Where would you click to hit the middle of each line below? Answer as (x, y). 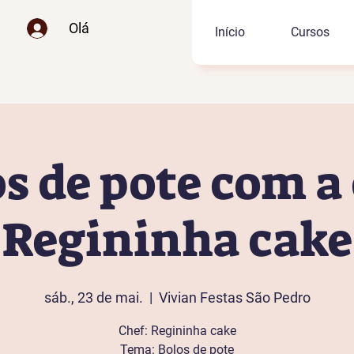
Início (230, 32)
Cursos (310, 32)
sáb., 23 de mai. (93, 298)
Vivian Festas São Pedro (234, 298)
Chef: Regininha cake (177, 331)
